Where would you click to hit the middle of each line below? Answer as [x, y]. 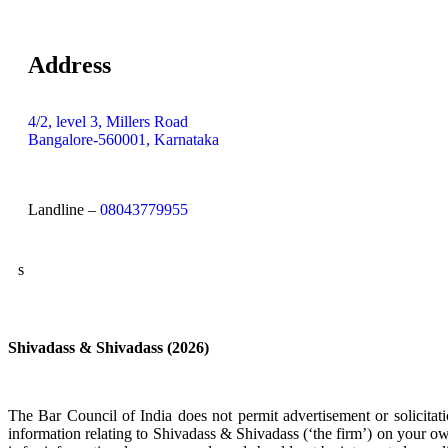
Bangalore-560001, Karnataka [123, 139]
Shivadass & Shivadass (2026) [108, 347]
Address [69, 64]
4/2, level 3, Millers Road [108, 121]
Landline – [64, 209]
